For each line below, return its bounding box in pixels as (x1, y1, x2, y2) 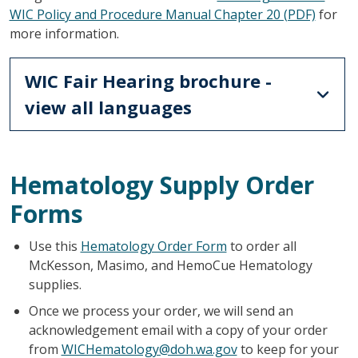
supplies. (28, 275, 82, 293)
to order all (226, 237, 296, 255)
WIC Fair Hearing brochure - (24, 68, 272, 93)
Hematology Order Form (80, 237, 227, 255)
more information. (9, 24, 119, 42)
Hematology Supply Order (9, 168, 314, 201)
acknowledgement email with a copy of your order (28, 320, 328, 339)
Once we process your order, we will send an (28, 301, 293, 320)
